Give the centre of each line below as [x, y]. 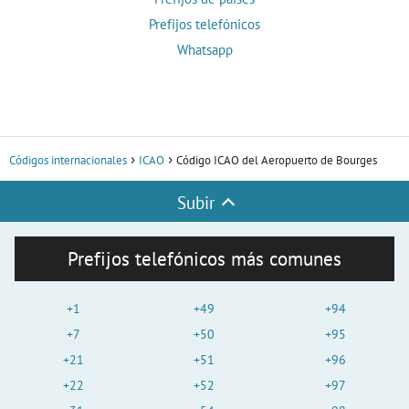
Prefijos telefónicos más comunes [204, 259]
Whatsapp [204, 50]
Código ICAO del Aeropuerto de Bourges [277, 161]
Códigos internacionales [68, 161]
